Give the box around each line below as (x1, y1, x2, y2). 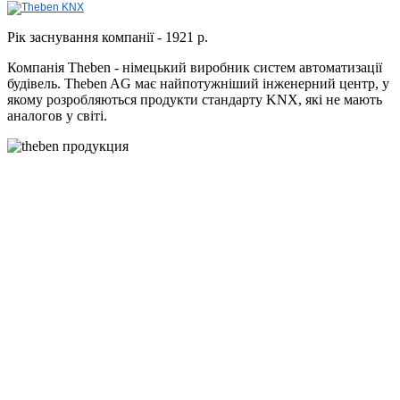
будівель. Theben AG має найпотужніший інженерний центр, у (7, 76, 389, 92)
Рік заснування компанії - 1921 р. (7, 29, 208, 46)
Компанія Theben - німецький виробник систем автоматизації (7, 60, 382, 76)
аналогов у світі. (7, 108, 111, 124)
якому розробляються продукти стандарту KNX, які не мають (7, 92, 382, 108)
